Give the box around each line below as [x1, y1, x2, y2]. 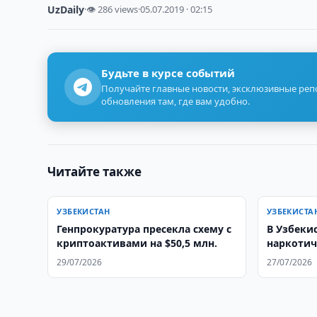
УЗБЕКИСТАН [57, 206, 110, 217]
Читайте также [47, 163, 142, 180]
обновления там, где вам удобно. [101, 95, 250, 108]
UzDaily [47, 3, 85, 16]
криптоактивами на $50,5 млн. [57, 236, 218, 250]
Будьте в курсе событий [101, 66, 236, 80]
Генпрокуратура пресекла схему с [57, 222, 232, 236]
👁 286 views [86, 3, 139, 16]
